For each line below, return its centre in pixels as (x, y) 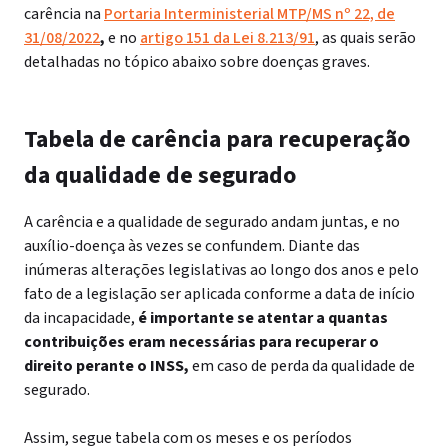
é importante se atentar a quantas (263, 318)
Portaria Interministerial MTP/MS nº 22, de (249, 14)
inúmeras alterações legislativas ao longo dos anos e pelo (221, 270)
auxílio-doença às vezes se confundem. (156, 246)
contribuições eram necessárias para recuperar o (201, 342)
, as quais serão (365, 38)
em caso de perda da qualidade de (302, 366)
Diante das (324, 246)
